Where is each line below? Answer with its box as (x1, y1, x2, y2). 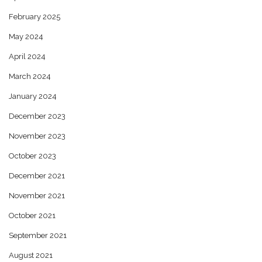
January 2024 (9, 91, 57, 101)
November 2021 (9, 191, 65, 200)
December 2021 (9, 171, 65, 180)
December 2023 (9, 111, 65, 120)
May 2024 (9, 32, 43, 41)
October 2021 (9, 211, 56, 220)
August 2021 (9, 250, 53, 260)
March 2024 (9, 71, 51, 81)
